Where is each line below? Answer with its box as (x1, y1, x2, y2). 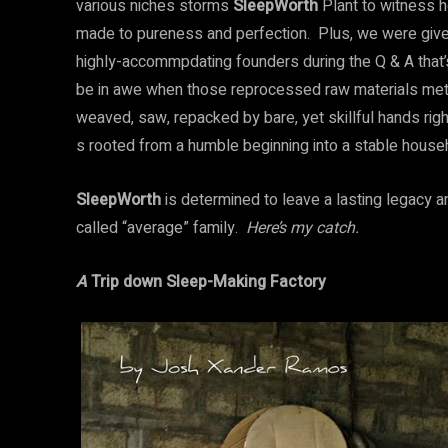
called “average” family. (76, 216, 246, 240)
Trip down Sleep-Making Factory (87, 270, 326, 294)
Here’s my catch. (246, 216, 359, 240)
